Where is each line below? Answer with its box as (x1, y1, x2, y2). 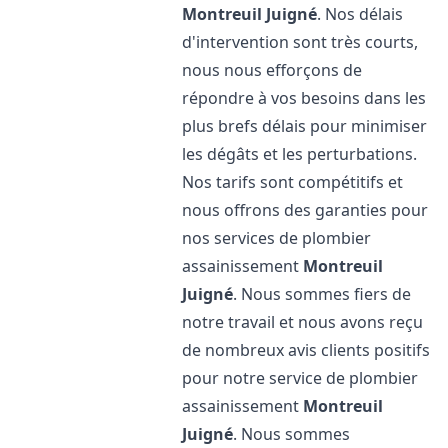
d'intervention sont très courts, (182, 31, 419, 53)
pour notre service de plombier (182, 367, 419, 389)
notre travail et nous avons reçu (182, 311, 424, 333)
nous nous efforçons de (182, 59, 363, 81)
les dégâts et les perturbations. (182, 143, 418, 165)
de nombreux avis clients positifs (182, 339, 431, 361)
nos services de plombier (182, 227, 372, 249)
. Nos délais (317, 3, 404, 25)
